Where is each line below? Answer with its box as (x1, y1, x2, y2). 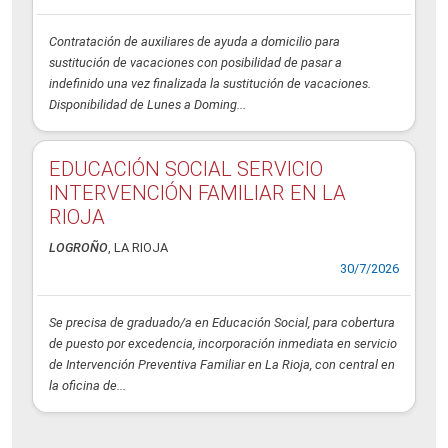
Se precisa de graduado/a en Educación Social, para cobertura (49, 315, 395, 331)
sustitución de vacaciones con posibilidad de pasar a (49, 55, 342, 71)
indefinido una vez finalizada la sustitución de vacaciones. (49, 76, 371, 92)
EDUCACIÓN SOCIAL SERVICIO (49, 157, 323, 182)
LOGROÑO (49, 240, 108, 256)
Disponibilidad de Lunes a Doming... (49, 97, 246, 113)
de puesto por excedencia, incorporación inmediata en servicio (49, 336, 397, 352)
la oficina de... (49, 378, 126, 394)
